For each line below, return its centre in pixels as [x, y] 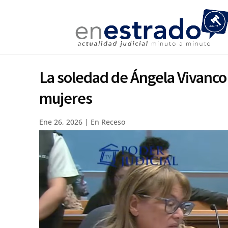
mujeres [66, 98]
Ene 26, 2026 [61, 122]
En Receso [108, 122]
